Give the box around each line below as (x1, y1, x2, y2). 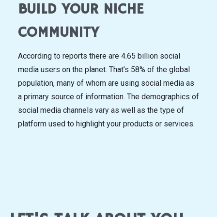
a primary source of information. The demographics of (18, 92, 199, 101)
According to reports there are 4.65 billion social (18, 51, 180, 61)
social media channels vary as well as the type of (18, 105, 184, 115)
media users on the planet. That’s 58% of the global (18, 64, 190, 74)
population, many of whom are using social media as (18, 78, 194, 88)
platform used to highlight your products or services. (18, 119, 197, 128)
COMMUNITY (18, 24, 99, 42)
